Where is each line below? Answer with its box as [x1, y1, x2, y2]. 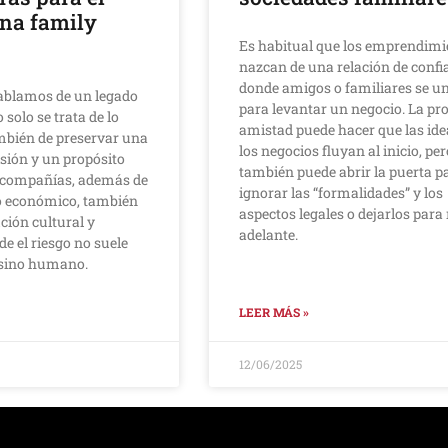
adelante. [238, 224, 298, 244]
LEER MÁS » [238, 303, 309, 320]
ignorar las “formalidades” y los [238, 182, 443, 202]
